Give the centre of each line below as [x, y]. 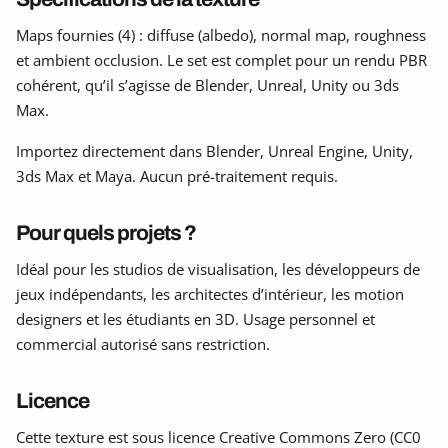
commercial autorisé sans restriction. [143, 343]
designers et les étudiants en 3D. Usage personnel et [195, 318]
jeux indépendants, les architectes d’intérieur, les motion [210, 293]
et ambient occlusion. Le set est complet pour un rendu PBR [221, 59]
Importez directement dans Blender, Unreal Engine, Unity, [214, 150]
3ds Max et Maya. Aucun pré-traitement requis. [177, 175]
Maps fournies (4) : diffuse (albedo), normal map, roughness [221, 34]
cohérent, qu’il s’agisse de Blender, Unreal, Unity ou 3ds [207, 84]
